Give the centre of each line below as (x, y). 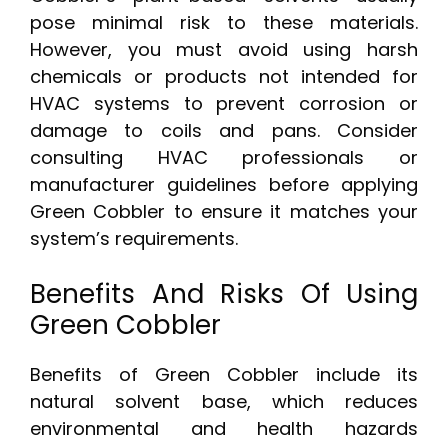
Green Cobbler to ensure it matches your (224, 212)
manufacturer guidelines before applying (224, 185)
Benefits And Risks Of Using (224, 294)
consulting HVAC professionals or (224, 158)
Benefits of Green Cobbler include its (224, 375)
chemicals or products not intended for (224, 77)
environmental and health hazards (224, 429)
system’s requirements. (134, 239)
